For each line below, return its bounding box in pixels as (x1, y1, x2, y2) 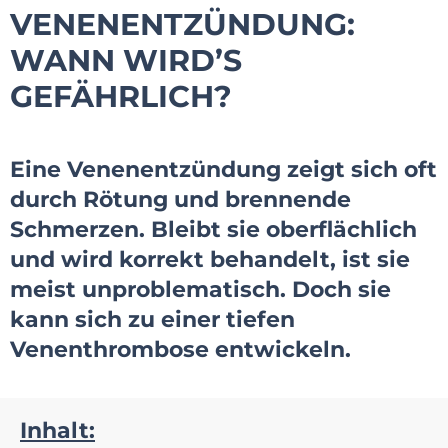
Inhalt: (20, 417, 95, 445)
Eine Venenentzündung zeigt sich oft (10, 156, 437, 184)
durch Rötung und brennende (10, 186, 351, 214)
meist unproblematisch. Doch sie (10, 276, 391, 304)
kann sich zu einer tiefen (10, 306, 295, 334)
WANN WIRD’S (10, 42, 242, 80)
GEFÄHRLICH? (10, 78, 232, 116)
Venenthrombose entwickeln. (10, 336, 357, 364)
